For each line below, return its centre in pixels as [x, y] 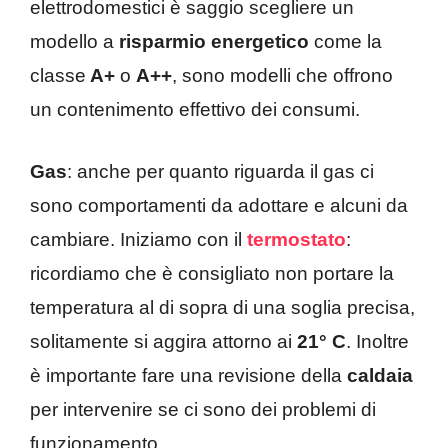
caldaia [380, 376]
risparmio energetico [211, 41]
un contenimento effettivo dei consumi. [195, 109]
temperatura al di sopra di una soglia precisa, [222, 308]
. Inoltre [377, 342]
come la [348, 41]
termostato [296, 240]
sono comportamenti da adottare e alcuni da [219, 206]
